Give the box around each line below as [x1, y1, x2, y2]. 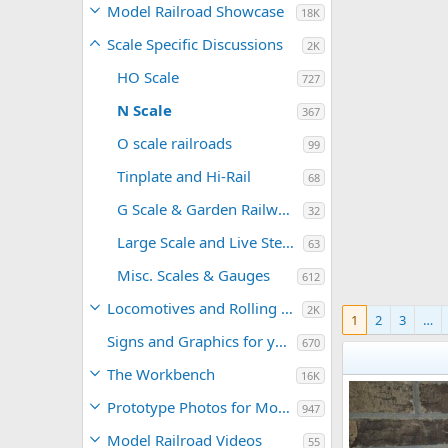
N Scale [117, 100, 172, 120]
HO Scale [117, 67, 179, 87]
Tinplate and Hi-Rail [117, 166, 251, 186]
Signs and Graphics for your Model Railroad [275, 331, 287, 351]
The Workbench [107, 364, 215, 384]
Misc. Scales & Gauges [117, 265, 270, 285]
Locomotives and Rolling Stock [281, 298, 293, 318]
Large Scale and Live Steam [282, 232, 294, 252]
